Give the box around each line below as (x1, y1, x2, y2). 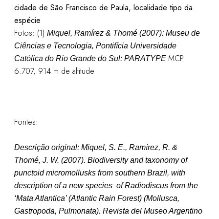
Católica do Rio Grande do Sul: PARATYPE (14, 54, 168, 63)
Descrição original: (14, 143, 81, 152)
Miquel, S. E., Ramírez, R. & (81, 143, 177, 152)
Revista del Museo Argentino (102, 207, 202, 215)
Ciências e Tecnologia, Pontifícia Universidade (14, 42, 176, 50)
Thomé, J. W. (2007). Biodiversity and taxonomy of (14, 156, 187, 164)
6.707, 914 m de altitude (14, 66, 94, 77)
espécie (14, 15, 41, 26)
